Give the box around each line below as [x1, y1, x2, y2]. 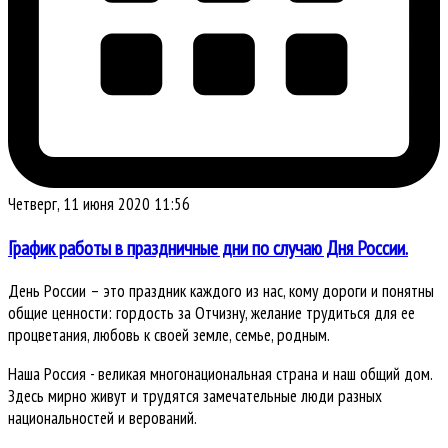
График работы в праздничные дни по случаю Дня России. [8, 234, 408, 260]
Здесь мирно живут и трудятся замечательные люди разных [8, 384, 382, 407]
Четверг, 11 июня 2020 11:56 [8, 193, 190, 216]
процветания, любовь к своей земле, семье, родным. [8, 323, 330, 346]
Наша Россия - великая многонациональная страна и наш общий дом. [8, 362, 432, 385]
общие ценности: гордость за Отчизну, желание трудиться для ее [8, 301, 415, 324]
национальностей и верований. [8, 406, 197, 429]
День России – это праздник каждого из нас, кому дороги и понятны [8, 279, 434, 302]
